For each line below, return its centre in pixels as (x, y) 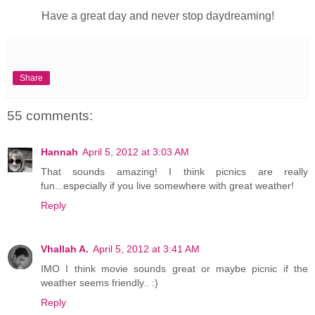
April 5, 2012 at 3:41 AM (146, 249)
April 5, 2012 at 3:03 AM (136, 152)
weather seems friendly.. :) (99, 283)
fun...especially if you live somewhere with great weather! (167, 186)
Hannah (59, 152)
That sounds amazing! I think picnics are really (174, 172)
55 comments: (50, 115)
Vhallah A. (65, 249)
